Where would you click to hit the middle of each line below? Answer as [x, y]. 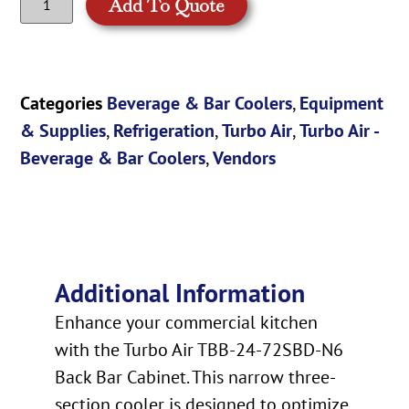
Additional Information [180, 293]
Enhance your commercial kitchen [186, 323]
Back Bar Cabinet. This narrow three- [195, 378]
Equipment [342, 103]
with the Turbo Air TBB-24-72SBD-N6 [199, 350]
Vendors [245, 157]
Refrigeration [164, 130]
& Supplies [63, 130]
